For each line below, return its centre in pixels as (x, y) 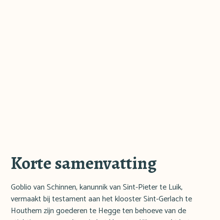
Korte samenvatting (84, 163)
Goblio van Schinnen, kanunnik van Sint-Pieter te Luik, (97, 188)
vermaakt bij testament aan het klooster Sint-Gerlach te (102, 199)
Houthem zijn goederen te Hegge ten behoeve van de (99, 211)
